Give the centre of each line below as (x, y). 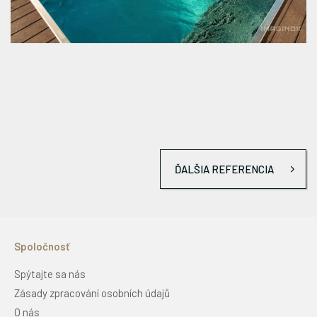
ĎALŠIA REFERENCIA (224, 169)
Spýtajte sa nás (50, 274)
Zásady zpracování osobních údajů (92, 293)
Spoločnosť (42, 247)
